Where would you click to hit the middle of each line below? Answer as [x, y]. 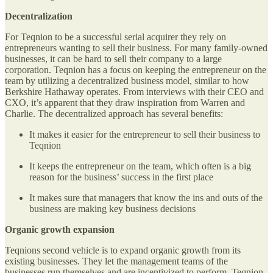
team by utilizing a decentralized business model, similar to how [127, 80]
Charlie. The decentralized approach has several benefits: [114, 113]
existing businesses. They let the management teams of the [116, 261]
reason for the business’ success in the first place [121, 177]
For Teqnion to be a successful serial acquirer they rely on [115, 37]
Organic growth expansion [60, 229]
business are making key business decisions [112, 208]
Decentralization [39, 16]
